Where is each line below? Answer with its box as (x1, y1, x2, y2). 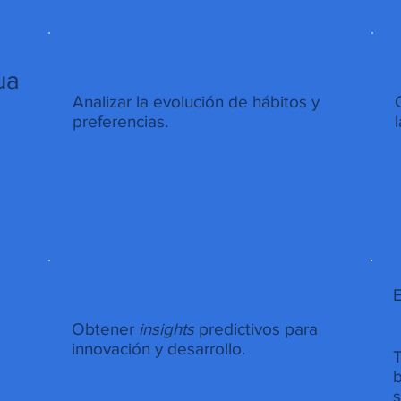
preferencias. (72, 111, 168, 131)
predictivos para (193, 320, 318, 339)
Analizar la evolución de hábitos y (72, 91, 320, 111)
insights (138, 320, 194, 339)
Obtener (71, 320, 139, 339)
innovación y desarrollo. (71, 339, 245, 359)
